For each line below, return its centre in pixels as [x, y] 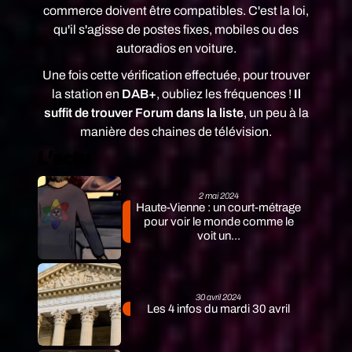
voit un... [218, 236]
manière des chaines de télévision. [176, 132]
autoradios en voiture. [176, 48]
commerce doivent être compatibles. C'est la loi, [176, 11]
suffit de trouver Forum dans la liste [143, 113]
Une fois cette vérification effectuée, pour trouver [176, 75]
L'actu [64, 159]
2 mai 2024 [218, 196]
